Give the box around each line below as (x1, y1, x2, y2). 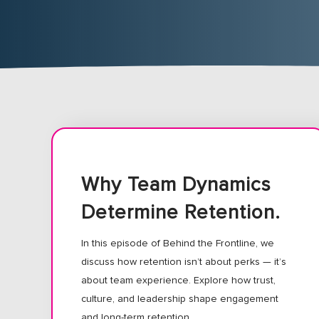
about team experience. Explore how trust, (81, 275, 276, 286)
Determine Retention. (81, 202, 281, 223)
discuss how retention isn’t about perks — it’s (81, 256, 286, 267)
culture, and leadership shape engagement (81, 293, 278, 304)
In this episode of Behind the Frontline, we (81, 238, 274, 249)
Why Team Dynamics (81, 174, 271, 195)
